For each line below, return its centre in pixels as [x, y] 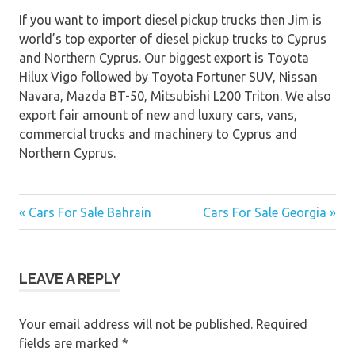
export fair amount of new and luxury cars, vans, [158, 115]
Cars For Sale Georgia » [269, 212]
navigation [68, 261]
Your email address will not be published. [136, 324]
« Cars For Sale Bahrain [85, 212]
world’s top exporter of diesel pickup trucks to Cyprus [173, 39]
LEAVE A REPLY [70, 279]
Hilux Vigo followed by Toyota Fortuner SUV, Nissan [168, 77]
